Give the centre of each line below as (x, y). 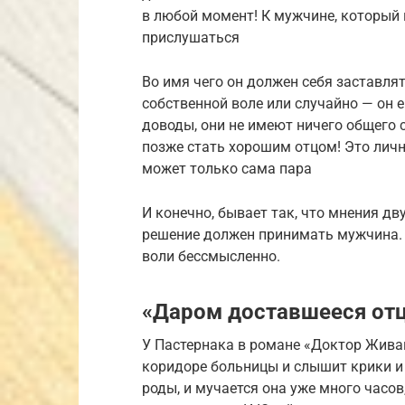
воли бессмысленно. (211, 257)
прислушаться (191, 38)
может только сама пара (227, 169)
